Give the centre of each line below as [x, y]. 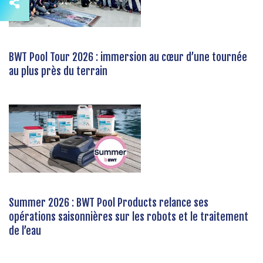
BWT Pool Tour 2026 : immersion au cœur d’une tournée [128, 57]
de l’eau [25, 230]
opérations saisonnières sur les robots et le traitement [129, 216]
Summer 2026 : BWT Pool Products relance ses [109, 202]
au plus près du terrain [58, 71]
